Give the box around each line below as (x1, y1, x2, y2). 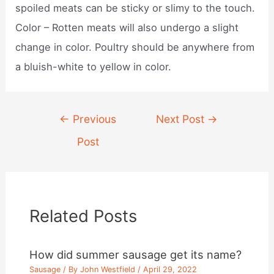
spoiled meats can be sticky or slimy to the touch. (15, 1, 256, 14)
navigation (38, 129, 88, 142)
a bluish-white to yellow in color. (15, 60, 172, 73)
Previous (70, 113, 117, 126)
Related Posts (29, 205, 138, 226)
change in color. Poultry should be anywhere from (15, 40, 255, 53)
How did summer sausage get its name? (29, 248, 242, 262)
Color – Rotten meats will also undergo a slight (15, 21, 239, 34)
